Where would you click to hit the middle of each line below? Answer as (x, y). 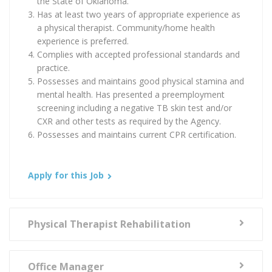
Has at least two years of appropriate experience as (139, 14)
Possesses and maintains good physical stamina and (141, 81)
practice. (53, 67)
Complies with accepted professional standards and (138, 54)
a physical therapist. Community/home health (126, 27)
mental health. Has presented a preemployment (131, 94)
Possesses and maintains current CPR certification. (137, 134)
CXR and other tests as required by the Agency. (129, 121)
